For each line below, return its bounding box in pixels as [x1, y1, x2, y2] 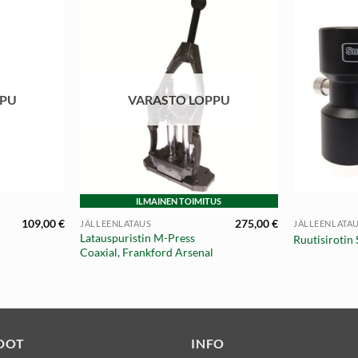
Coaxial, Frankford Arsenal [80, 245, 214, 260]
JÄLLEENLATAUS [80, 218, 152, 229]
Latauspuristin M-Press [80, 231, 196, 245]
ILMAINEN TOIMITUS [136, 196, 222, 207]
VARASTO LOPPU [127, 91, 230, 107]
